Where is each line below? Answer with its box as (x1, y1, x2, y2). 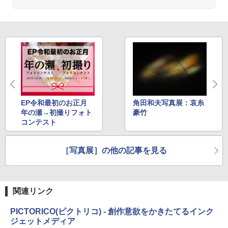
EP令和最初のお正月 (21, 98, 87, 107)
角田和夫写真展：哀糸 (133, 98, 205, 107)
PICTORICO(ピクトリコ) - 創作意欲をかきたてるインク (10, 207, 214, 216)
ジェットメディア (10, 216, 75, 225)
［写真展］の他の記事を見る (61, 146, 167, 155)
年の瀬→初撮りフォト (21, 108, 92, 117)
